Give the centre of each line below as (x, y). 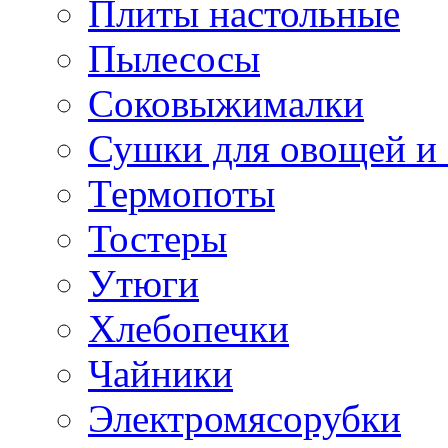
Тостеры (157, 238)
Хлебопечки (188, 328)
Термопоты (181, 193)
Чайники (160, 373)
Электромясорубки (244, 418)
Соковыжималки (226, 103)
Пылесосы (174, 58)
